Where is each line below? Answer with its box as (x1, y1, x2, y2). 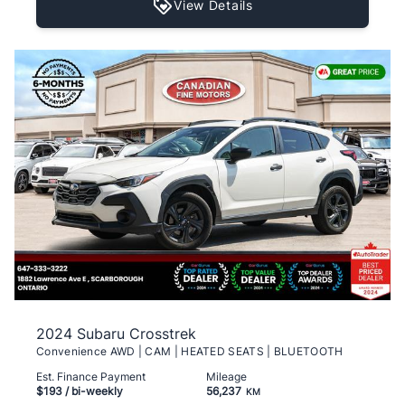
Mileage (206, 370, 247, 384)
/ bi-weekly (62, 384, 123, 399)
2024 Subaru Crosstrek (36, 325, 196, 344)
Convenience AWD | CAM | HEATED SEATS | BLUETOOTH (36, 344, 344, 359)
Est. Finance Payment (36, 370, 146, 384)
